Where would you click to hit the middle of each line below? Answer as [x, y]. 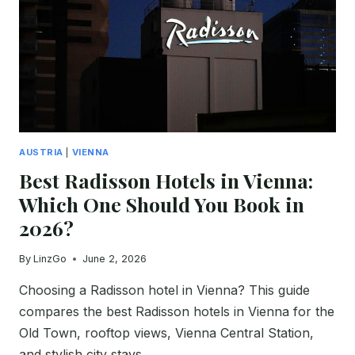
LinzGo [50, 259]
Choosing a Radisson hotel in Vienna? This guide [164, 290]
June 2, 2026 [115, 259]
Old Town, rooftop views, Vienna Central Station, [166, 333]
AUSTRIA [41, 153]
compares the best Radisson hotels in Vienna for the [177, 312]
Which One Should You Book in [162, 204]
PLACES [106, 59]
